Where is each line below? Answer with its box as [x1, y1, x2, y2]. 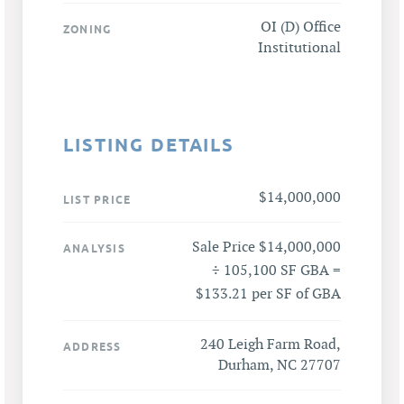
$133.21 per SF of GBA [196, 285, 341, 303]
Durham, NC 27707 [218, 356, 341, 374]
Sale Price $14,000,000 [192, 238, 341, 256]
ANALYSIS [63, 241, 125, 255]
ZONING [63, 22, 112, 36]
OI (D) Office [261, 18, 341, 36]
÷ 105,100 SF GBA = [212, 262, 341, 280]
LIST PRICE [63, 192, 132, 207]
